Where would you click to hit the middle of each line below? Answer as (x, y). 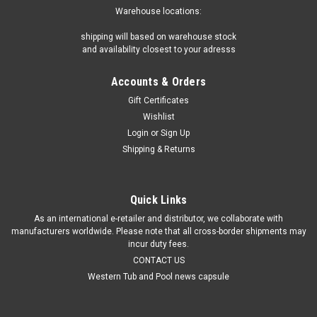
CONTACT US (158, 261)
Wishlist (158, 117)
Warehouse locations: (158, 12)
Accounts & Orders (158, 82)
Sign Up (175, 133)
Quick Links (158, 200)
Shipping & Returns (158, 150)
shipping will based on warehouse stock (158, 37)
